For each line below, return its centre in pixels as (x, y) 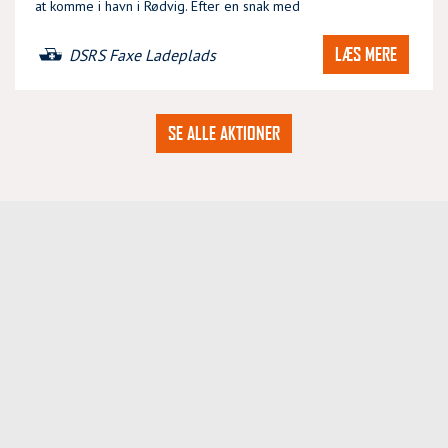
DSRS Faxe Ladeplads (142, 54)
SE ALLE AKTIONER (224, 133)
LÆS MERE (366, 54)
